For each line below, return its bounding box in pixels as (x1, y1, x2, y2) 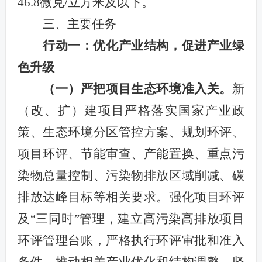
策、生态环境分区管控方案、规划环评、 (17, 125, 245, 139)
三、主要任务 (42, 16, 116, 31)
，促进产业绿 (169, 38, 245, 53)
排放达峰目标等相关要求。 (17, 189, 170, 204)
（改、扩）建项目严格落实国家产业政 (17, 103, 245, 118)
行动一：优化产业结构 (42, 38, 170, 53)
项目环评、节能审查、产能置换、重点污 (17, 146, 245, 161)
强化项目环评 (169, 189, 245, 204)
